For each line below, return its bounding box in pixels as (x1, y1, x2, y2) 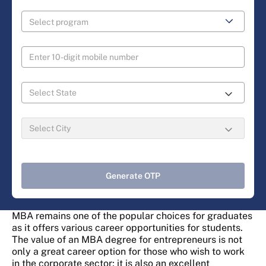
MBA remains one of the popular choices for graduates (12, 210, 252, 222)
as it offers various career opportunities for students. (12, 222, 243, 234)
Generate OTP (106, 171, 160, 181)
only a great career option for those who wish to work (12, 246, 245, 258)
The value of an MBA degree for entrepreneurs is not (12, 234, 242, 246)
